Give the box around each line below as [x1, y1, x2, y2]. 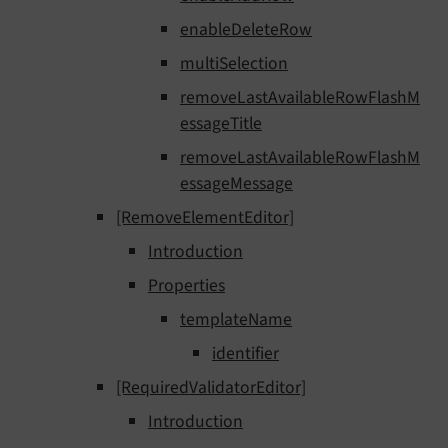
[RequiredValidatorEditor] [116, 375, 306, 401]
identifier [212, 341, 279, 367]
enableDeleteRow [180, 17, 312, 43]
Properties [148, 273, 225, 299]
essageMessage [180, 171, 293, 197]
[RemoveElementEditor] [116, 205, 294, 231]
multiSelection [180, 51, 288, 77]
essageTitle [180, 111, 262, 137]
